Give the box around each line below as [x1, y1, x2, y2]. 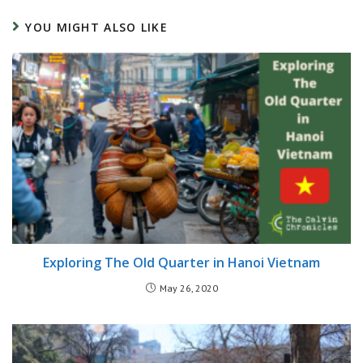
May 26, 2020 [159, 281, 218, 294]
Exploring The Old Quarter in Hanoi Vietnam [43, 253, 320, 271]
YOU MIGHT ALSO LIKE [25, 19, 169, 36]
